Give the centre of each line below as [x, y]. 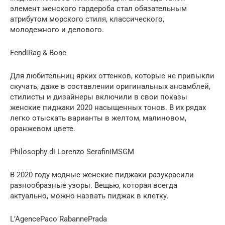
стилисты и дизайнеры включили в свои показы [99, 97]
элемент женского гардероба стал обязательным [98, 8]
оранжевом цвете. [43, 128]
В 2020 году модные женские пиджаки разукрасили [102, 175]
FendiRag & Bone [38, 52]
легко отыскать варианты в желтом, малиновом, [98, 118]
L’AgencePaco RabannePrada [59, 219]
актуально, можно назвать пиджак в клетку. [89, 196]
